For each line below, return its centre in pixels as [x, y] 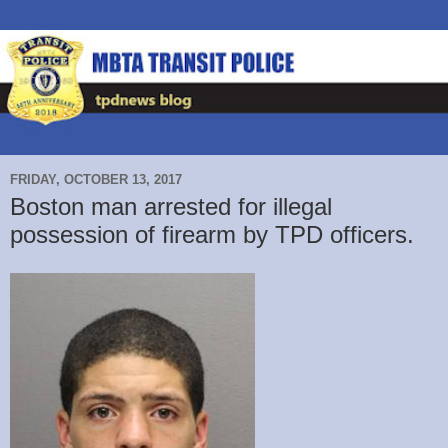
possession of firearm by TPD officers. [212, 235]
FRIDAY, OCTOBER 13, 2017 [96, 179]
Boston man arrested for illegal [171, 207]
